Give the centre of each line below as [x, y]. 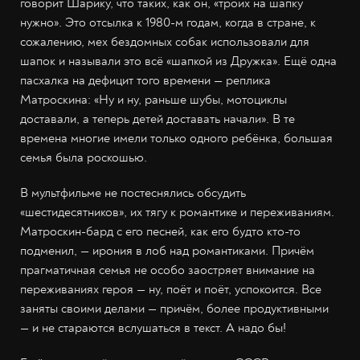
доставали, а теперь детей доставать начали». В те [157, 119]
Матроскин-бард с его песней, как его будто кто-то [160, 232]
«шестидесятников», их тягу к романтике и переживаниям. [177, 213]
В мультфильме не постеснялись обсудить [133, 193]
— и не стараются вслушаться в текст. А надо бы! [153, 328]
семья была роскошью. [84, 158]
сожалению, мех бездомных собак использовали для [165, 42]
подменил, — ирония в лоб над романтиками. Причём [167, 251]
